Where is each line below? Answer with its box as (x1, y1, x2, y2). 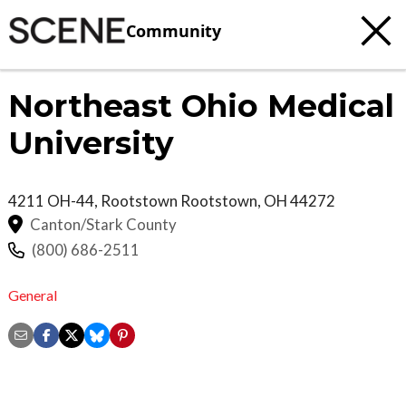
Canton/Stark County (30, 214, 177, 234)
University (8, 124, 174, 162)
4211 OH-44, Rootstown (8, 191, 180, 210)
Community (126, 19, 221, 42)
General (8, 285, 57, 304)
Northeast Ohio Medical (8, 87, 394, 125)
